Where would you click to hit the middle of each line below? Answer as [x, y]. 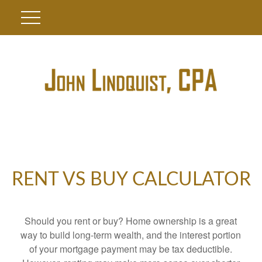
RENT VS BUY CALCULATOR [131, 180]
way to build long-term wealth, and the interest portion [131, 235]
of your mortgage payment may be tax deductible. [131, 249]
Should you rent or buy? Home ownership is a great [131, 221]
